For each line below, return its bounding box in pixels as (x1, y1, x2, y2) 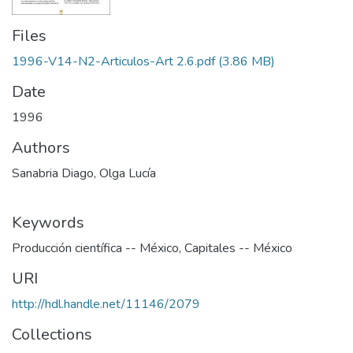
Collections (12, 323, 92, 345)
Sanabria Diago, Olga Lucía (12, 164, 156, 182)
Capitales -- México (184, 239, 292, 257)
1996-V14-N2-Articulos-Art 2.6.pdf (12, 52, 215, 70)
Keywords (12, 211, 84, 233)
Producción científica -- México (12, 239, 179, 257)
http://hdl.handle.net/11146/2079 (12, 295, 200, 313)
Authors (12, 136, 70, 158)
